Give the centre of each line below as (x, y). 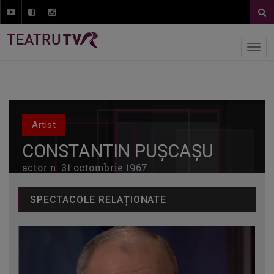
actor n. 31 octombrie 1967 (85, 167)
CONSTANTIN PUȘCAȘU (118, 151)
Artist (44, 124)
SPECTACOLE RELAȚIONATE (98, 199)
